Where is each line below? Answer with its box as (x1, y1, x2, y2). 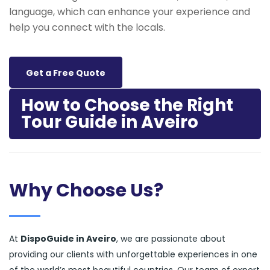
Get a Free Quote (26, 66, 105, 79)
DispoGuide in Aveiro (20, 233, 116, 245)
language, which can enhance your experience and (9, 4, 250, 19)
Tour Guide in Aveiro (21, 110, 198, 134)
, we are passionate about (116, 233, 225, 245)
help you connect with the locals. (9, 20, 165, 34)
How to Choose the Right (21, 93, 233, 117)
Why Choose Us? (9, 178, 163, 204)
